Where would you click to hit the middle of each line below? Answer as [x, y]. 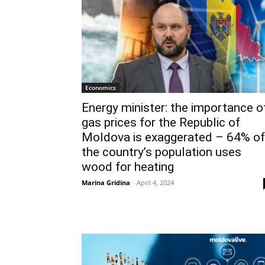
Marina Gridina [106, 183]
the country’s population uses [161, 152]
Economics [101, 88]
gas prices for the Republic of [161, 123]
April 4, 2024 [155, 183]
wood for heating [128, 167]
